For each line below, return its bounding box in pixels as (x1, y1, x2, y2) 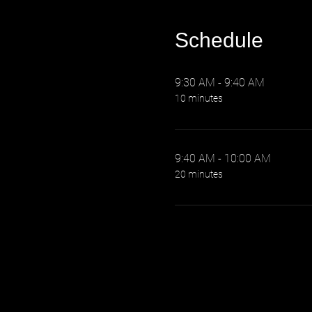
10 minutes (174, 93, 223, 104)
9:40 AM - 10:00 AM (174, 152, 271, 165)
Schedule (174, 29, 263, 52)
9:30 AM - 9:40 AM (174, 76, 265, 89)
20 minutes (174, 169, 223, 180)
